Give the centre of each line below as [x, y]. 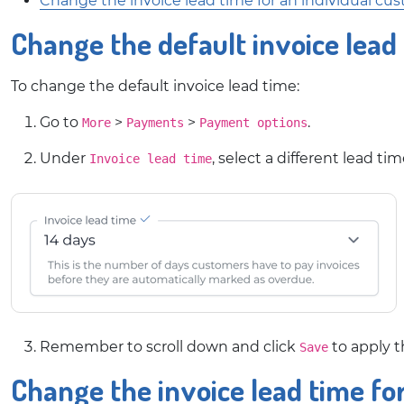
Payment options [253, 123]
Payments [155, 123]
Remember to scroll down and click [170, 347]
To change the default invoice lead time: [155, 86]
